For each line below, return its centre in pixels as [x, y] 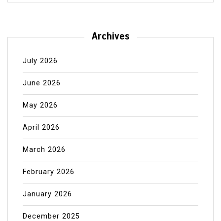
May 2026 [40, 105]
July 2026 [40, 61]
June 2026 [42, 83]
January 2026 [47, 194]
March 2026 [44, 149]
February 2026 [49, 172]
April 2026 [41, 127]
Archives [110, 36]
